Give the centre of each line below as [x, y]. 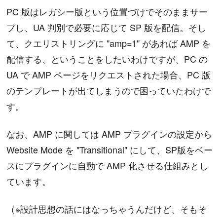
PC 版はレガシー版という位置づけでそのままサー [107, 11]
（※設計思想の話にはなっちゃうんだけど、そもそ [107, 208]
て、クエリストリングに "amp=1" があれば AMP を [109, 43]
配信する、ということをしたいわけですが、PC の [107, 58]
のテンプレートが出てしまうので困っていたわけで [109, 90]
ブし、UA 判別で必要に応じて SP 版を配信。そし [107, 27]
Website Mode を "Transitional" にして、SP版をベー [110, 149]
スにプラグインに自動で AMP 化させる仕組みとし [108, 165]
